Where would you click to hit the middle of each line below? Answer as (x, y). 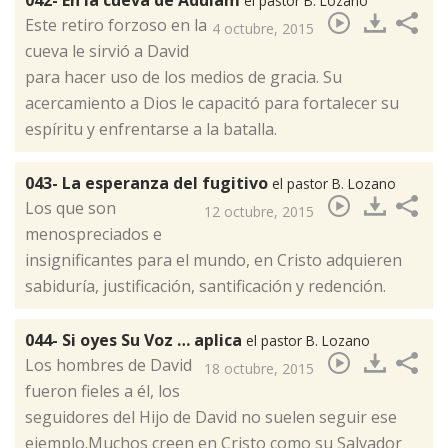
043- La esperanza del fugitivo (148, 182)
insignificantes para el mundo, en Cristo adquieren (213, 259)
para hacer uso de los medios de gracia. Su (183, 76)
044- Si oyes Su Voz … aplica (135, 339)
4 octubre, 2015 (263, 28)
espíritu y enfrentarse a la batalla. (151, 128)
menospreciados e (93, 233)
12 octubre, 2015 (259, 211)
